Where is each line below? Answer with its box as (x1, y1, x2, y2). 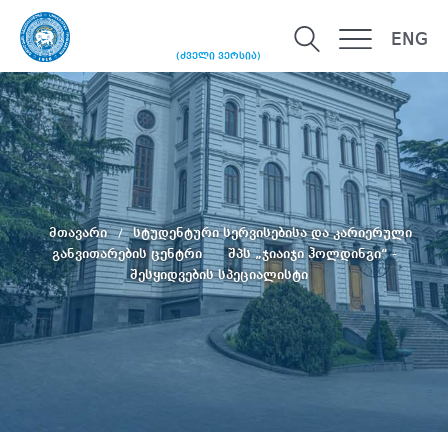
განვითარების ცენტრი (51, 246, 206, 261)
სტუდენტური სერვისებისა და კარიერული (132, 225, 412, 240)
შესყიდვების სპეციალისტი (130, 267, 308, 282)
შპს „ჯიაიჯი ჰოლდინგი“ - (227, 246, 397, 261)
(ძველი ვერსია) (176, 51, 261, 62)
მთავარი (48, 225, 111, 240)
